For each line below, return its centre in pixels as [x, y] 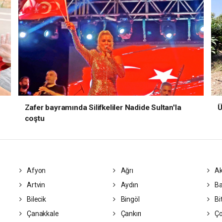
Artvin [35, 185]
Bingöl [129, 199]
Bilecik [36, 199]
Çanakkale [42, 214]
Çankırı [130, 214]
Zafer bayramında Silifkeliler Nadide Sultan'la [103, 108]
